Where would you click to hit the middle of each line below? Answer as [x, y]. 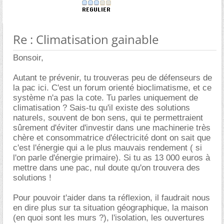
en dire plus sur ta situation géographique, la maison [110, 208]
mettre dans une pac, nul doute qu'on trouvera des [106, 168]
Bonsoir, [28, 58]
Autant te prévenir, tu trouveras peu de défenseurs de [112, 78]
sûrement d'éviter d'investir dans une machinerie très [112, 128]
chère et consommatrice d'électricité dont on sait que [112, 138]
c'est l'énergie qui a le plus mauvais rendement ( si [107, 148]
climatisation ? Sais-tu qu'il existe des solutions [101, 108]
